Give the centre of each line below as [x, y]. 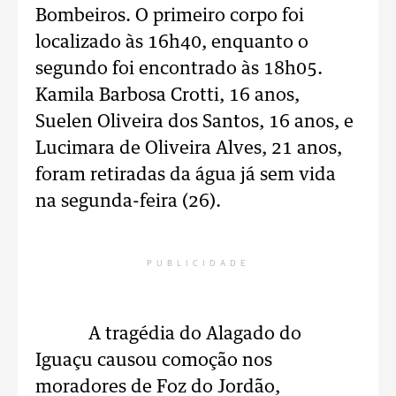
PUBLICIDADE [198, 263]
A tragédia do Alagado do [168, 334]
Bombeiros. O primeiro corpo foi [170, 16]
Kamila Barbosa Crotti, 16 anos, [168, 95]
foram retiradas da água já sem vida [186, 175]
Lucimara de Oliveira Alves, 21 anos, [189, 148]
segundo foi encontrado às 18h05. [179, 69]
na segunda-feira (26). [128, 202]
